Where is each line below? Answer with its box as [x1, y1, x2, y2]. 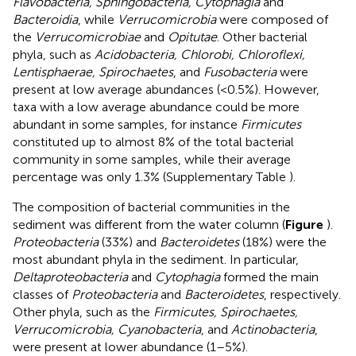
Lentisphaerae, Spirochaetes [13, 64, 173, 80]
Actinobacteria [231, 322, 315, 338]
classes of [13, 287, 72, 303]
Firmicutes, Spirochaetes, [153, 304, 298, 320]
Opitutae [168, 29, 217, 45]
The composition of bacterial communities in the [13, 199, 290, 215]
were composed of [216, 12, 328, 28]
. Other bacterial [217, 29, 308, 45]
